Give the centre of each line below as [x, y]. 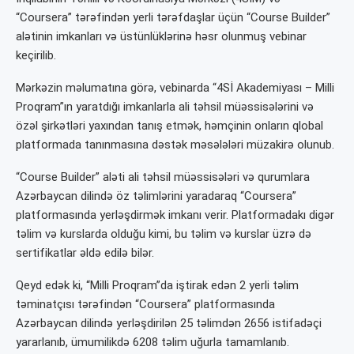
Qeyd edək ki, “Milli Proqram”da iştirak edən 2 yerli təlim [157, 286]
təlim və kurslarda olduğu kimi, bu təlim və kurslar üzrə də [164, 234]
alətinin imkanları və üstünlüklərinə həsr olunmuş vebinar [161, 37]
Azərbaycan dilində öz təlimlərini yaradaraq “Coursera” [156, 196]
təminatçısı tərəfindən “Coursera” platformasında [145, 305]
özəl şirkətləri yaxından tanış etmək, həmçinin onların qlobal [169, 126]
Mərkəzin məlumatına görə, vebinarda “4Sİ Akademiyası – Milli [175, 88]
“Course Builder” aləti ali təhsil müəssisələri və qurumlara [163, 177]
